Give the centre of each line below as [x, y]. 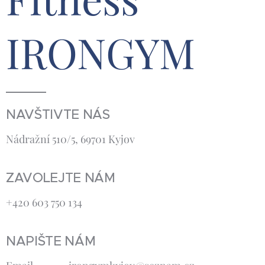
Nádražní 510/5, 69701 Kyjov [70, 139]
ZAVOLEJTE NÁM [61, 178]
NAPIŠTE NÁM [51, 241]
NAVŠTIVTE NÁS [58, 115]
